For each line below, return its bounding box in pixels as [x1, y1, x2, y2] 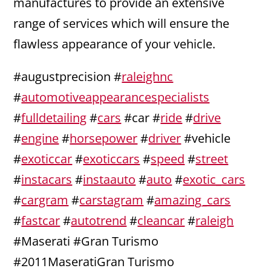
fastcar [21, 212, 60, 229]
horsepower [70, 130, 138, 147]
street [195, 151, 229, 168]
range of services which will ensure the [13, 15, 230, 32]
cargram [21, 192, 69, 209]
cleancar [137, 212, 185, 229]
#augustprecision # [13, 68, 122, 85]
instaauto [83, 171, 136, 188]
